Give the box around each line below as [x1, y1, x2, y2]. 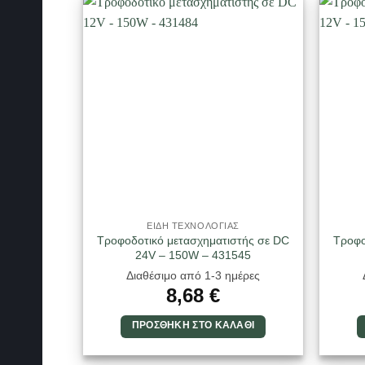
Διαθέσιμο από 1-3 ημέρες [126, 268, 260, 282]
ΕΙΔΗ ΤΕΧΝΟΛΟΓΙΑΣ [147, 221, 240, 231]
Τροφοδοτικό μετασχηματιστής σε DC [97, 234, 289, 248]
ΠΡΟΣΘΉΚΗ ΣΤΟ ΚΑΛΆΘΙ [131, 319, 255, 330]
